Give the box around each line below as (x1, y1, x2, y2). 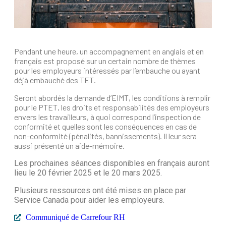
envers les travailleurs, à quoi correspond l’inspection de (14, 112, 201, 122)
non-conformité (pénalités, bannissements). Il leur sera (14, 131, 197, 141)
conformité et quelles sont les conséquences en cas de (14, 122, 197, 132)
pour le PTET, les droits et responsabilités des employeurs (14, 102, 209, 112)
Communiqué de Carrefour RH (25, 213, 125, 222)
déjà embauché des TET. (14, 75, 96, 85)
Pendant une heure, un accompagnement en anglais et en (14, 46, 204, 56)
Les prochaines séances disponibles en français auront (14, 158, 209, 168)
